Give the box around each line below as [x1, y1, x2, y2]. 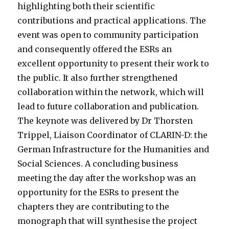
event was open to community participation [17, 30, 199, 40]
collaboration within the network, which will [17, 87, 204, 98]
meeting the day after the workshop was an [17, 173, 196, 184]
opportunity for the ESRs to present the [17, 187, 179, 198]
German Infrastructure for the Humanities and [17, 144, 210, 155]
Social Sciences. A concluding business [17, 158, 179, 169]
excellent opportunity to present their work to [17, 58, 210, 69]
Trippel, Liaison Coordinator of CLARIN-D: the [17, 130, 208, 141]
